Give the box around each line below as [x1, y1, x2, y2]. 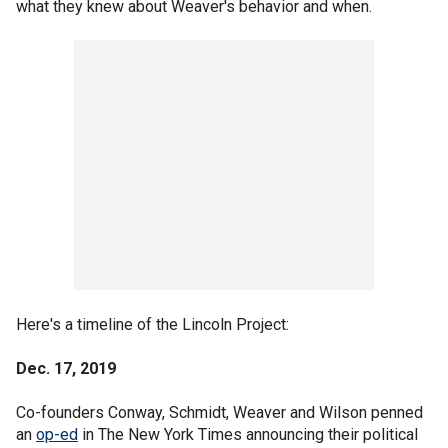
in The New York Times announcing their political [78, 425, 418, 444]
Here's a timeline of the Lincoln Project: [16, 315, 289, 334]
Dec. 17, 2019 [16, 359, 116, 378]
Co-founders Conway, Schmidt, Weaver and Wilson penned [16, 403, 423, 422]
